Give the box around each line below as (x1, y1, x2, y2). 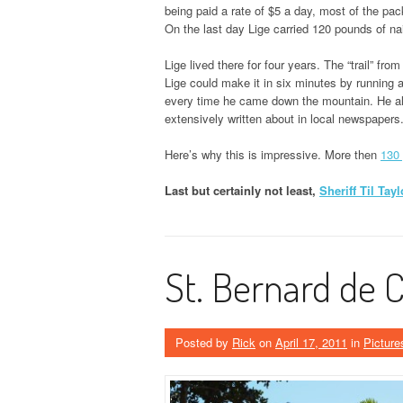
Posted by (175, 334, 232, 352)
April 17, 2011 (275, 334, 347, 352)
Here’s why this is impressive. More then (165, 146, 381, 164)
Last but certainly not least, (165, 182, 319, 200)
